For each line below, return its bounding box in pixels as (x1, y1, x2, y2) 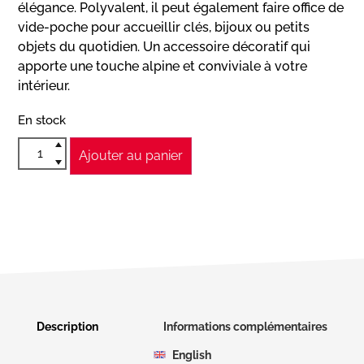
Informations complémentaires (163, 319, 327, 333)
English (171, 348, 211, 362)
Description (37, 319, 98, 333)
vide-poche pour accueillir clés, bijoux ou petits (18, 19, 310, 36)
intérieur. (18, 78, 71, 94)
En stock (18, 113, 67, 128)
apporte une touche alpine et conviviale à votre (18, 58, 308, 75)
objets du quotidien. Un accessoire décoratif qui (18, 39, 311, 55)
